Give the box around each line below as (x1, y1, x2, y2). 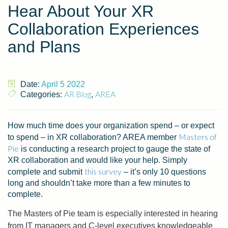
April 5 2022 (41, 80, 85, 89)
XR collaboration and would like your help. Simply (8, 156, 187, 164)
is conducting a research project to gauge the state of (19, 145, 210, 153)
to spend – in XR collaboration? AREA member (8, 133, 179, 141)
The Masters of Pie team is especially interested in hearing (8, 209, 218, 218)
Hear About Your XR (8, 2, 154, 20)
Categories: (18, 90, 64, 99)
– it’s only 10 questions (122, 167, 206, 176)
